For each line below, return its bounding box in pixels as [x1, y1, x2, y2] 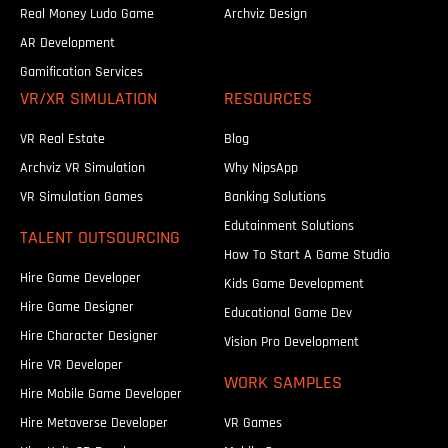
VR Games [224, 415, 282, 431]
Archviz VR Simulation [20, 160, 145, 176]
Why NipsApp [224, 160, 298, 176]
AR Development [20, 35, 115, 51]
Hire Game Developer [20, 270, 141, 286]
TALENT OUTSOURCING [20, 227, 180, 248]
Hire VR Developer [20, 357, 123, 373]
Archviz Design [224, 6, 307, 22]
